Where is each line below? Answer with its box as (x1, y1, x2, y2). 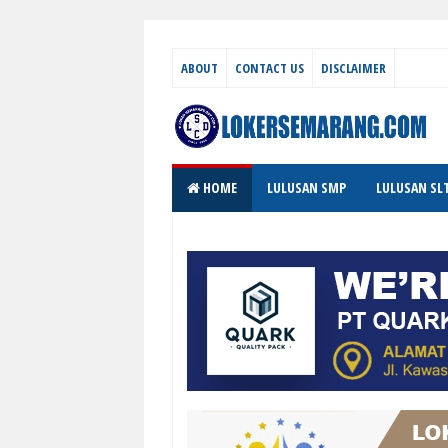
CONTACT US (235, 59, 304, 77)
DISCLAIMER (321, 59, 386, 77)
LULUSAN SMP (267, 178, 346, 198)
